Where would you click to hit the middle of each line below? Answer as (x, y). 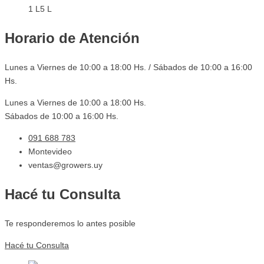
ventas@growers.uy (65, 165)
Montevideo (50, 151)
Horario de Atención (72, 38)
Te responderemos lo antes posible (70, 223)
